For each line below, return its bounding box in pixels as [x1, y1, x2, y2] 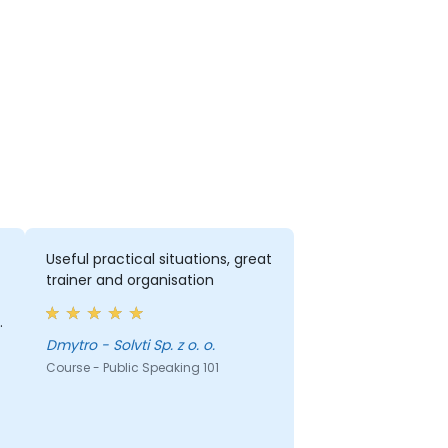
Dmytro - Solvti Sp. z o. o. [100, 335, 215, 356]
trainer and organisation [45, 270, 214, 291]
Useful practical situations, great [45, 249, 272, 270]
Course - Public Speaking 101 [45, 359, 219, 377]
